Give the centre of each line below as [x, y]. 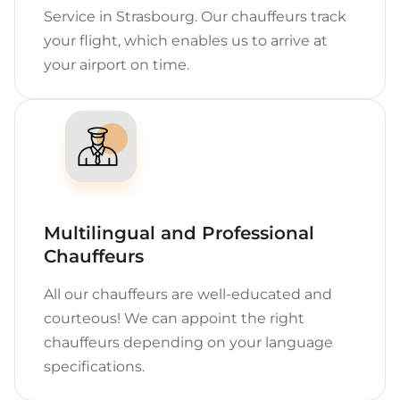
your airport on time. [117, 65]
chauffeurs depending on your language [188, 342]
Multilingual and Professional [179, 233]
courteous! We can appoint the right [174, 318]
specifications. [94, 367]
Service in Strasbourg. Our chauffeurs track [195, 17]
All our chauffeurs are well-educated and [188, 294]
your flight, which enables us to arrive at [186, 41]
